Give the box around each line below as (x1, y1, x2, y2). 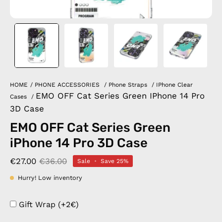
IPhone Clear (156, 81, 193, 88)
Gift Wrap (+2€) (19, 200, 79, 209)
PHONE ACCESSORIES (35, 81, 100, 88)
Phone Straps (109, 81, 147, 88)
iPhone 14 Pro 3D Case (10, 135, 148, 150)
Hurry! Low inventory (18, 174, 82, 181)
